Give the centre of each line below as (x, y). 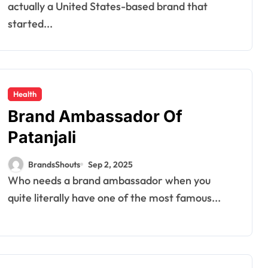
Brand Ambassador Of (95, 116)
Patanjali (42, 137)
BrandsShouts (54, 164)
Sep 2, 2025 (110, 164)
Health (25, 94)
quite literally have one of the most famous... (114, 198)
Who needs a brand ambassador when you (13, 180)
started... (30, 24)
